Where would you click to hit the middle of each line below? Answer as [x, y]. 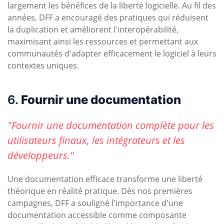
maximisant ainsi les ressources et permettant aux [103, 42]
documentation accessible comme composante [97, 215]
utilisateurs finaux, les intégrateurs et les [96, 140]
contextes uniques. [43, 66]
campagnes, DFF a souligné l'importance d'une [95, 203]
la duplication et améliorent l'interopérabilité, [93, 30]
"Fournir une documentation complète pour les [111, 125]
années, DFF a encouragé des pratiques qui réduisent [108, 18]
